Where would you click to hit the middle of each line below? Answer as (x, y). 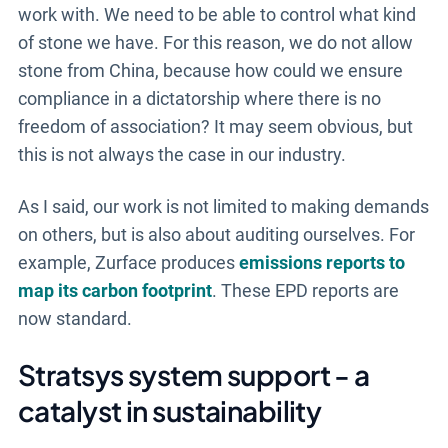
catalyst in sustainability (169, 410)
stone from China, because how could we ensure (210, 70)
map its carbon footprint (114, 290)
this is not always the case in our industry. (181, 154)
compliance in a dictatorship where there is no (199, 98)
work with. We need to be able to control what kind (216, 14)
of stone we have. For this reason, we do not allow (215, 42)
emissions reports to (321, 262)
